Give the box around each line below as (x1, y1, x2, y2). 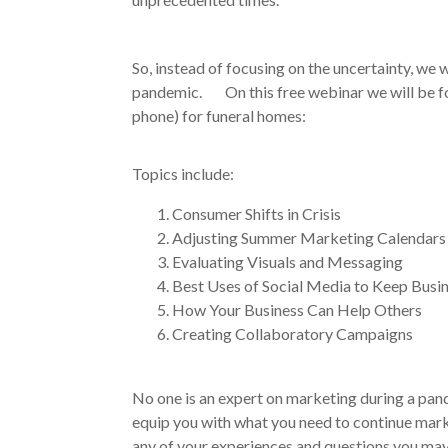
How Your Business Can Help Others (172, 300, 422, 319)
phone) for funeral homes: (132, 106, 319, 125)
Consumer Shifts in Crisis (172, 204, 341, 223)
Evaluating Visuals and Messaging (172, 252, 403, 271)
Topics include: (132, 164, 234, 183)
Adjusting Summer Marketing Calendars (172, 228, 446, 247)
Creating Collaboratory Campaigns (172, 324, 413, 343)
